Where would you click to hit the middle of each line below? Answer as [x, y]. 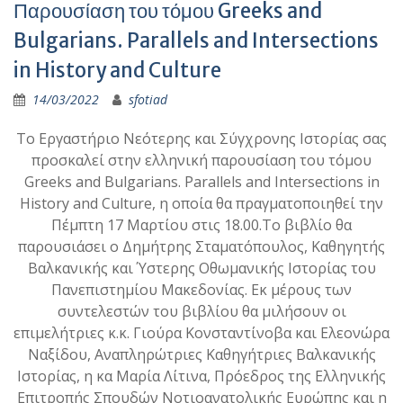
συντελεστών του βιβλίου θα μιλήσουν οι [201, 311]
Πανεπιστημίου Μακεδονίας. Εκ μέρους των [201, 290]
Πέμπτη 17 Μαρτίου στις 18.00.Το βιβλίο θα [201, 225]
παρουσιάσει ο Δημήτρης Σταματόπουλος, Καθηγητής [201, 246]
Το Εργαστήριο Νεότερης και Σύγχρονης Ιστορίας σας [201, 139]
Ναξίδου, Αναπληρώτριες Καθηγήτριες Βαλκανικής [201, 354]
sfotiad [148, 99]
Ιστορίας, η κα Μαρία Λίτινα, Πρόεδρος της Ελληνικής [201, 376]
